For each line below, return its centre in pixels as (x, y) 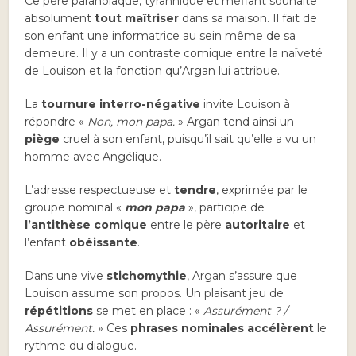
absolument (60, 19)
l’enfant (46, 243)
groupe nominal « (75, 208)
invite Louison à (246, 104)
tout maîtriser (137, 19)
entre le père (186, 225)
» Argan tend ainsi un (235, 122)
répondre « (56, 122)
